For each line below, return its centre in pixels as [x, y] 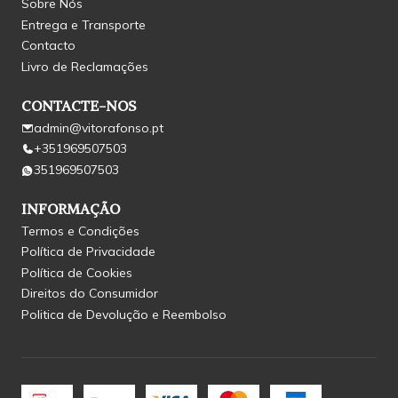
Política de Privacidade [88, 252]
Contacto [48, 46]
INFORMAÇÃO [71, 208]
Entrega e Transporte [84, 24]
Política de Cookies [77, 272]
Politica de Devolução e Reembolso [124, 314]
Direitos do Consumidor [90, 294]
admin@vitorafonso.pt [99, 127]
